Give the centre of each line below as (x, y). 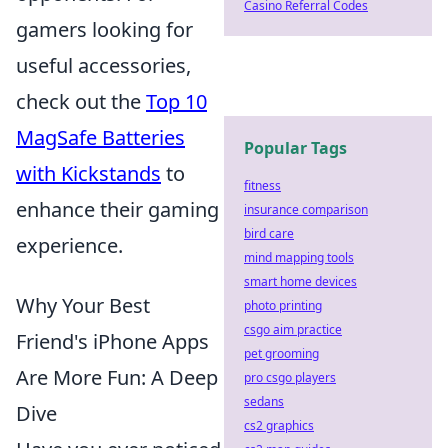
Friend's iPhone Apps (112, 341)
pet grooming (281, 353)
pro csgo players (290, 377)
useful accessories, (103, 65)
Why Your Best (83, 305)
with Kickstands (88, 173)
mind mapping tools (299, 257)
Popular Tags (295, 148)
